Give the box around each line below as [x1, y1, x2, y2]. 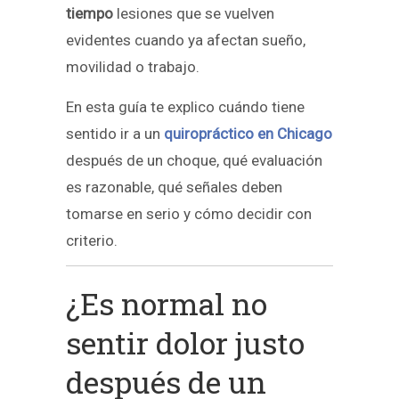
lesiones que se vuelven [113, 4, 274, 22]
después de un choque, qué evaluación [66, 151, 322, 169]
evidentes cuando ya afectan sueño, [66, 30, 305, 49]
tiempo [66, 4, 113, 22]
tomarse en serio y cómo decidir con [66, 204, 312, 223]
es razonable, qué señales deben [66, 177, 282, 196]
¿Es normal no [66, 283, 267, 324]
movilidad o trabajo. [66, 57, 199, 76]
